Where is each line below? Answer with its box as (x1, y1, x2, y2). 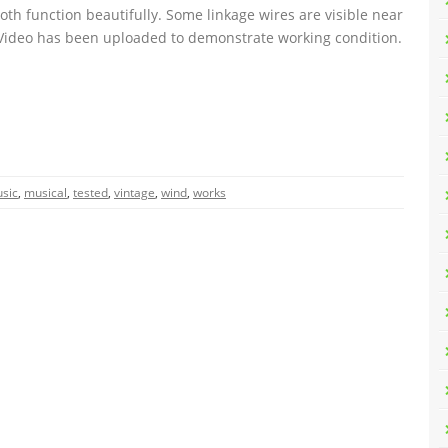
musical (24, 184, 67, 201)
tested (73, 184, 108, 201)
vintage (114, 184, 155, 201)
